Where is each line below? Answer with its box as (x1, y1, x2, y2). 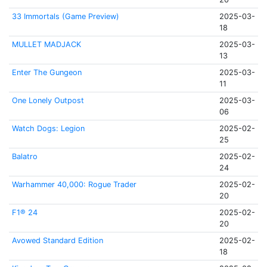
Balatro (11, 152, 38, 161)
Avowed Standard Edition (11, 236, 103, 245)
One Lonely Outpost (11, 96, 84, 105)
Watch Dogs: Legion (11, 124, 85, 133)
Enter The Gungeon (11, 68, 82, 77)
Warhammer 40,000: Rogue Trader (11, 180, 136, 189)
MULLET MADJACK (11, 40, 81, 49)
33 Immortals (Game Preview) (11, 12, 119, 21)
